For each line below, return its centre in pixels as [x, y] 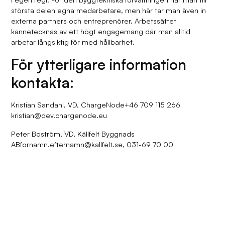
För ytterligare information [99, 65]
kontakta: [43, 83]
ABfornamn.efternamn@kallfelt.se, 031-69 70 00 [92, 144]
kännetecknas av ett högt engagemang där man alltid [101, 31]
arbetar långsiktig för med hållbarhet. [73, 42]
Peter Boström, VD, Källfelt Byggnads [73, 134]
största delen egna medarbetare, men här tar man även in [109, 10]
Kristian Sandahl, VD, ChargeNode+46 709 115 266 [96, 105]
